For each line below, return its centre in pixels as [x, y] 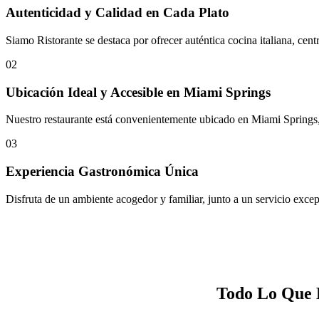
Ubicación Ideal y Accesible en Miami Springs [138, 92]
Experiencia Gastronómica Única [102, 172]
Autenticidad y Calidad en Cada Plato [117, 13]
